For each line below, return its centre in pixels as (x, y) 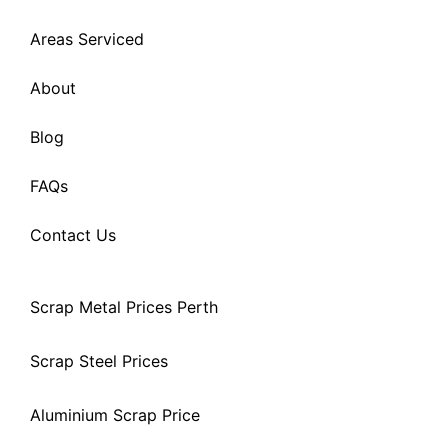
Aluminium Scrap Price (115, 414)
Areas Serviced (87, 38)
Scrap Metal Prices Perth (124, 306)
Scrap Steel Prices (99, 360)
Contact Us (73, 234)
